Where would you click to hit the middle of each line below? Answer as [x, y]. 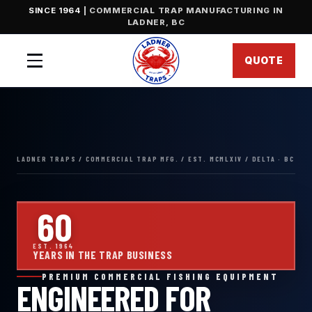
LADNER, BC [156, 22]
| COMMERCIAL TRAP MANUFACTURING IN [182, 10]
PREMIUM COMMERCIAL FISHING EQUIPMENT [160, 276]
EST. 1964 [54, 245]
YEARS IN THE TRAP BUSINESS [103, 254]
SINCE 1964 [54, 10]
